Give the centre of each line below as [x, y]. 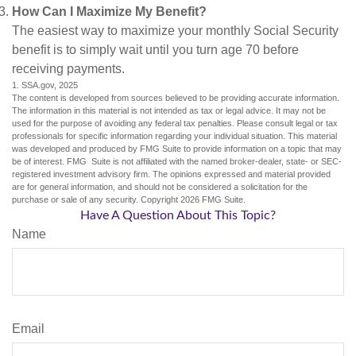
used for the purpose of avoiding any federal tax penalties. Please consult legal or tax [175, 123]
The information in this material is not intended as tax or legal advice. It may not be [169, 110]
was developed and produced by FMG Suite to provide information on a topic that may [177, 148]
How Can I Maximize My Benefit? [109, 11]
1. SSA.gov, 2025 [45, 85]
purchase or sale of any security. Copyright [96, 199]
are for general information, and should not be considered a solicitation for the [160, 186]
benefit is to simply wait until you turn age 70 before [155, 49]
